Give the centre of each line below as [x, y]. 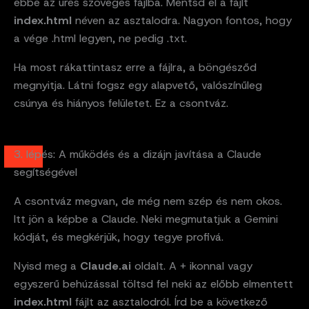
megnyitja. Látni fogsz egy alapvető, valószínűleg [138, 85]
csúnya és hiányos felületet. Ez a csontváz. [121, 103]
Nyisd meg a [47, 266]
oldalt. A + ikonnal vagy [192, 266]
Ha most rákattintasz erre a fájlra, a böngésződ [135, 67]
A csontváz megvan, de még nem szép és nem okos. [148, 201]
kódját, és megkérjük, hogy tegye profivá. [119, 237]
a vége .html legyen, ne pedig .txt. [100, 38]
